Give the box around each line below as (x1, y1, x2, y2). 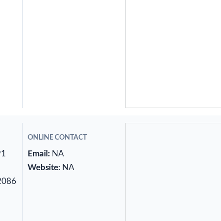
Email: (27, 149, 50, 158)
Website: (27, 163, 60, 172)
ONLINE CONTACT (27, 134, 87, 142)
